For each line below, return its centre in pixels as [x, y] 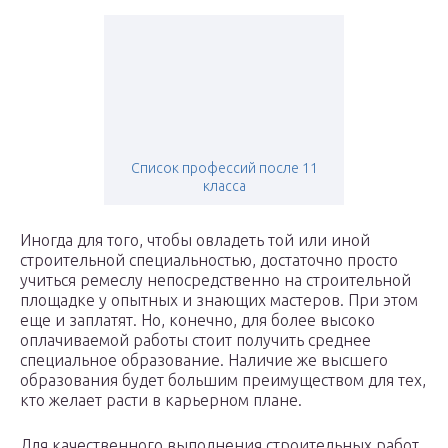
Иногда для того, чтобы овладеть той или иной [195, 240]
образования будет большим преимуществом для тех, [223, 380]
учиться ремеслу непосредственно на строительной [215, 280]
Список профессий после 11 [224, 168]
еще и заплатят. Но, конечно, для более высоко [197, 320]
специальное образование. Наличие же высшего [204, 360]
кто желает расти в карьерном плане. [161, 400]
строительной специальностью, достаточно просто [209, 260]
